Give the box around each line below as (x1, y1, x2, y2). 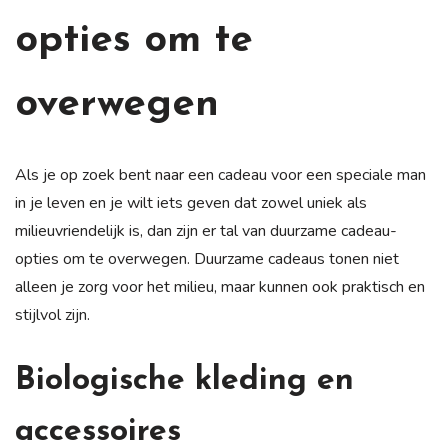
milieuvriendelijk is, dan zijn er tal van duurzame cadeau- (15, 219, 397, 242)
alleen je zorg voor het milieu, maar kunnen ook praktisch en (15, 275, 425, 298)
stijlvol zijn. (15, 303, 90, 326)
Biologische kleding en (15, 364, 354, 397)
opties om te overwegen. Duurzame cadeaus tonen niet (15, 247, 399, 270)
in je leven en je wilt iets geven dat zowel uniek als (15, 191, 367, 214)
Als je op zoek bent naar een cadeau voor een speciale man (15, 163, 426, 186)
